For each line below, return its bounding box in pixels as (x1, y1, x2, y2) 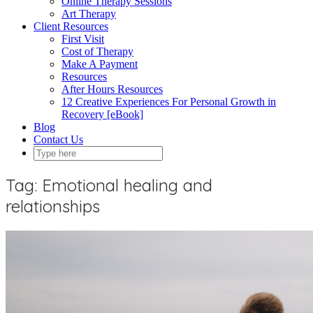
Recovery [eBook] (61, 108, 143, 120)
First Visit (61, 33, 104, 45)
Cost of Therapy (61, 45, 133, 57)
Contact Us (34, 133, 83, 145)
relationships (6, 195, 100, 217)
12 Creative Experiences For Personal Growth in (61, 96, 276, 108)
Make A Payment (61, 58, 138, 70)
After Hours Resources (61, 83, 163, 95)
